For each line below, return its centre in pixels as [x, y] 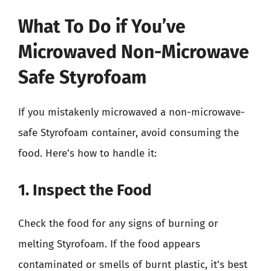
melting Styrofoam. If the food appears [109, 244]
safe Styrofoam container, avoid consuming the [129, 133]
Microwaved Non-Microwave [134, 52]
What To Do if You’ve [102, 27]
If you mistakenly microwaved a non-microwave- [132, 112]
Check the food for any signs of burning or [118, 223]
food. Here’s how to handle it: [87, 153]
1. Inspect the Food [85, 190]
